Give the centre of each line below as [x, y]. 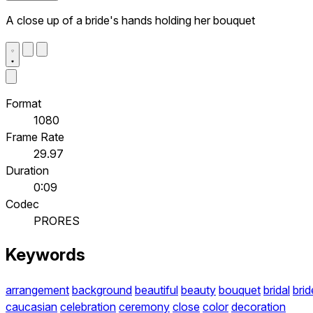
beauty [198, 290]
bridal [277, 290]
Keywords [45, 255]
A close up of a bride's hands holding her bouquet [130, 20]
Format [23, 103]
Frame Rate [35, 137]
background [102, 290]
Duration [27, 170]
